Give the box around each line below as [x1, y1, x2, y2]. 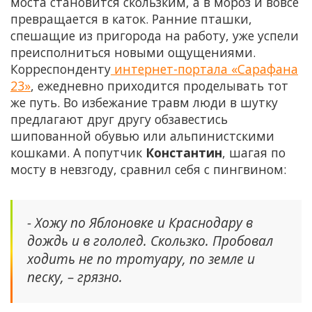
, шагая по [222, 143, 286, 161]
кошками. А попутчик [10, 143, 146, 161]
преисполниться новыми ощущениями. [10, 43, 256, 61]
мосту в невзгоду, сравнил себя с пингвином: [10, 160, 286, 178]
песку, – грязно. [27, 267, 123, 286]
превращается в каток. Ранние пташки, [10, 10, 252, 27]
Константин [146, 143, 222, 161]
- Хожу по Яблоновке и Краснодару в [27, 212, 253, 232]
